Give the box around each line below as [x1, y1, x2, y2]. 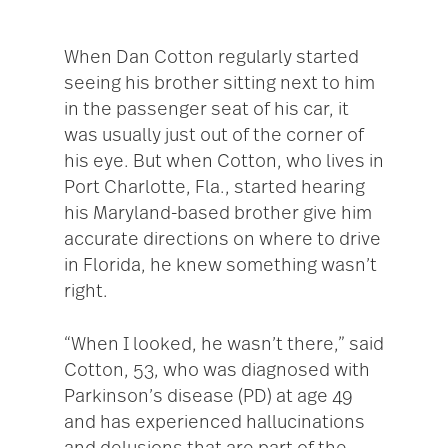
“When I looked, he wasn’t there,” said [64, 336, 384, 355]
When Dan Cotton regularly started [64, 49, 359, 68]
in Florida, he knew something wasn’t [64, 257, 377, 276]
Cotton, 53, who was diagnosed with [64, 362, 370, 381]
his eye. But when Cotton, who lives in [64, 153, 384, 172]
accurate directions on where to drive [64, 231, 381, 250]
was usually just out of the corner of [64, 127, 364, 146]
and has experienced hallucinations [64, 414, 365, 433]
